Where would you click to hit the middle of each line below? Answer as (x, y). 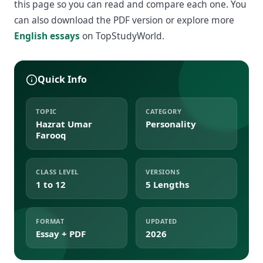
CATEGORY (163, 111)
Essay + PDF (61, 234)
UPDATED (161, 221)
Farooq (51, 135)
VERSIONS (163, 172)
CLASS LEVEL (57, 172)
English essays (47, 36)
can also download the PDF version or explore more (124, 20)
